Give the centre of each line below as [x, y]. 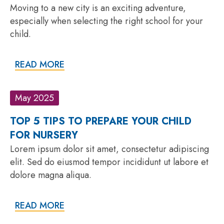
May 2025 [34, 98]
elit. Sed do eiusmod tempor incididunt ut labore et [109, 162]
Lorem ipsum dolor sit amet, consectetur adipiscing [109, 149]
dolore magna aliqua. [51, 175]
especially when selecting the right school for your [106, 21]
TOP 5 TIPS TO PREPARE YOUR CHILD [101, 121]
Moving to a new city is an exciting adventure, [98, 8]
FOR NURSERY [44, 135]
